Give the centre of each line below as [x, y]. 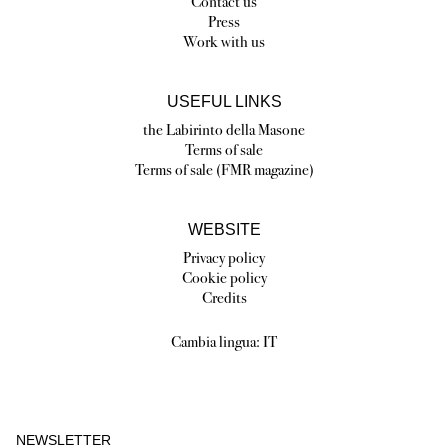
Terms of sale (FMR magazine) [224, 170]
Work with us [224, 42]
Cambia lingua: [217, 342]
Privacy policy [224, 258]
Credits [224, 298]
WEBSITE [224, 230]
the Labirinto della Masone [224, 130]
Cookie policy [224, 278]
